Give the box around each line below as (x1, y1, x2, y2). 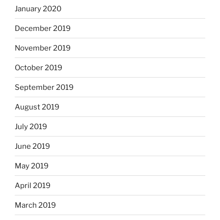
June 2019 (15, 141, 50, 151)
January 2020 (15, 4, 61, 13)
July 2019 (15, 122, 47, 131)
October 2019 (15, 63, 62, 72)
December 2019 (15, 24, 71, 33)
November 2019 (15, 43, 71, 53)
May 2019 (15, 161, 49, 170)
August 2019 (15, 102, 59, 111)
